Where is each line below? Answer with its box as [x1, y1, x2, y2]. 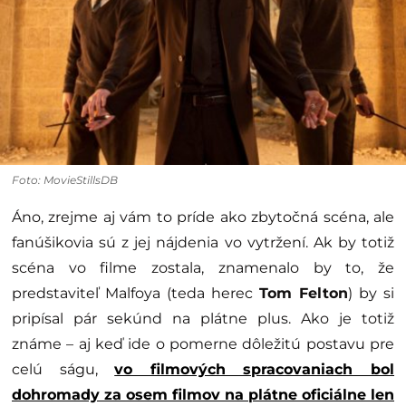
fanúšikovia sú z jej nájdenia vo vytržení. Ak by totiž [12, 233, 394, 251]
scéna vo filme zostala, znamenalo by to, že [12, 258, 394, 276]
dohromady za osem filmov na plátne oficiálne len [12, 385, 394, 403]
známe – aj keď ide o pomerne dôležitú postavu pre [12, 334, 394, 353]
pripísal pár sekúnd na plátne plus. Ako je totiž [12, 309, 394, 327]
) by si [348, 284, 394, 302]
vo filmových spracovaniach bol [114, 360, 395, 378]
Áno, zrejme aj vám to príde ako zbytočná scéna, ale [12, 208, 394, 226]
